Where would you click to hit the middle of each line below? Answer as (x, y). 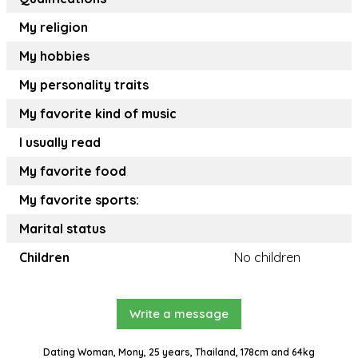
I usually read (60, 143)
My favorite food (73, 171)
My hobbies (54, 56)
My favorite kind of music (98, 114)
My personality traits (84, 85)
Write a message (179, 314)
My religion (54, 28)
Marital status (62, 229)
